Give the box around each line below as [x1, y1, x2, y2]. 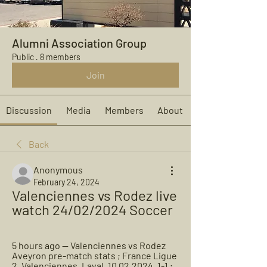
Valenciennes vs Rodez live [12, 187, 177, 204]
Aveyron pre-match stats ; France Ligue [12, 250, 177, 261]
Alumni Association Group [12, 36, 147, 50]
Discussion [5, 104, 52, 116]
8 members [40, 52, 80, 62]
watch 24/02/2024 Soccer [12, 201, 173, 218]
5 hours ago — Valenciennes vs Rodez [12, 240, 166, 251]
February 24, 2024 [33, 177, 100, 187]
